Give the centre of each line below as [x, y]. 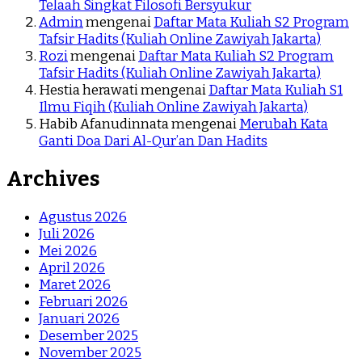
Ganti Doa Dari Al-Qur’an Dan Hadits [153, 141]
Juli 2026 [67, 234]
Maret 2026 [75, 285]
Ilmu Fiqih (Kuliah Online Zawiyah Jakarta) [173, 107]
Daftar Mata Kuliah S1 [276, 90]
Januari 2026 [79, 319]
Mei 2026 [68, 251]
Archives [53, 179]
